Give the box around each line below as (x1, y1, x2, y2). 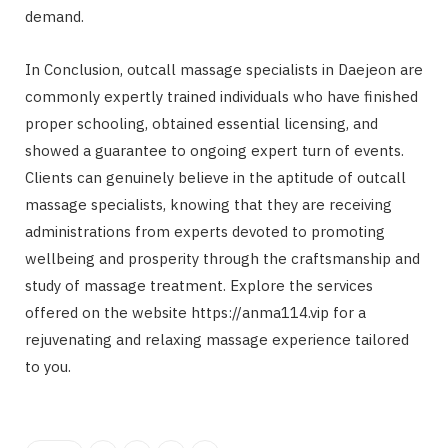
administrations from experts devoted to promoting (25, 221, 385, 241)
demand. (25, 6, 84, 26)
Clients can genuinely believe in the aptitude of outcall (25, 167, 406, 187)
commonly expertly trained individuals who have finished (25, 86, 418, 106)
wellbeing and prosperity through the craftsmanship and (25, 248, 420, 268)
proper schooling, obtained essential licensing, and (25, 113, 378, 133)
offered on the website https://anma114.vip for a (25, 302, 366, 322)
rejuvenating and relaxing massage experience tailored (25, 329, 409, 349)
